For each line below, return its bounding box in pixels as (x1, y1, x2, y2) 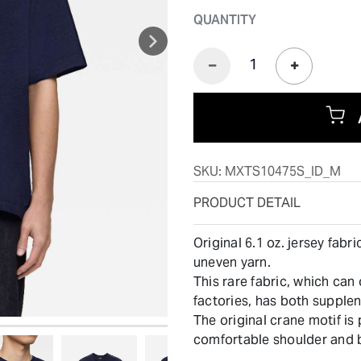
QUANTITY (193, 11, 256, 29)
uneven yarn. (193, 253, 271, 271)
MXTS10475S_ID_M (225, 162, 341, 180)
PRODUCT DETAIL (193, 193, 301, 211)
